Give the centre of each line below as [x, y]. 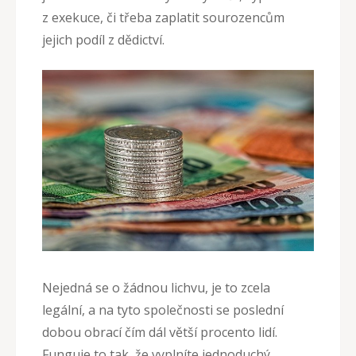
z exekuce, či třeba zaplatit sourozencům [163, 18]
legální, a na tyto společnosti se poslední [163, 310]
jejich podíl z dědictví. [103, 40]
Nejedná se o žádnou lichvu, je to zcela [156, 287]
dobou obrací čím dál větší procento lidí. [160, 332]
